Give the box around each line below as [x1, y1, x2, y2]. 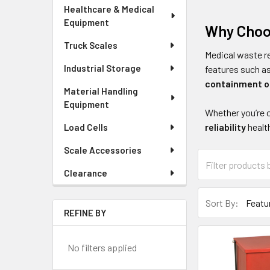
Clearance [64, 168, 107, 178]
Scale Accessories [64, 145, 142, 155]
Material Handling [64, 86, 138, 96]
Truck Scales [64, 40, 118, 51]
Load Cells [64, 122, 108, 133]
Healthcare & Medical [64, 4, 154, 14]
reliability [205, 121, 246, 133]
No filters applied [67, 242, 137, 253]
